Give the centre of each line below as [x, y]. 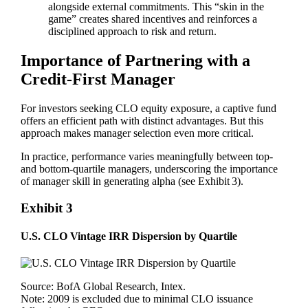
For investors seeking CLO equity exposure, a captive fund [149, 108]
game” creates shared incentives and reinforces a [153, 19]
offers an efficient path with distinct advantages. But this [142, 120]
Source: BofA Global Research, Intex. [103, 287]
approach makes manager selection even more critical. [137, 133]
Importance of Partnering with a [136, 60]
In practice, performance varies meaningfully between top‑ [147, 156]
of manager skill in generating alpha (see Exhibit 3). [132, 181]
